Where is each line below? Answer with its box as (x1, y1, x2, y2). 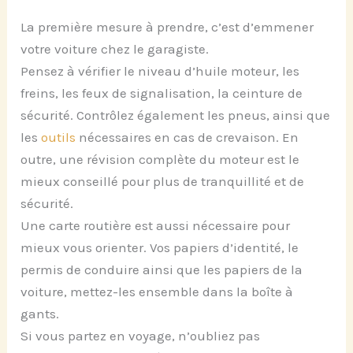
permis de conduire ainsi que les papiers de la (20, 262, 303, 277)
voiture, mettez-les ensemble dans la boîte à (20, 284, 294, 299)
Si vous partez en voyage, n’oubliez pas (20, 328, 261, 344)
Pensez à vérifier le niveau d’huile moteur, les (20, 63, 300, 79)
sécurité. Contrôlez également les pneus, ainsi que (20, 107, 331, 123)
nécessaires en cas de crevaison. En (76, 129, 299, 145)
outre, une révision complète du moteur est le (20, 151, 300, 167)
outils (41, 129, 76, 145)
